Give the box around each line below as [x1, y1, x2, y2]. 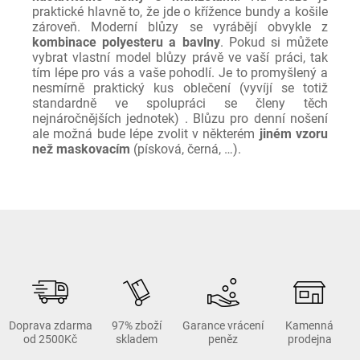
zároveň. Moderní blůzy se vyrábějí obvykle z [32, 18, 328, 35]
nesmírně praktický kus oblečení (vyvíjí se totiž [32, 80, 328, 96]
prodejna [287, 332, 332, 346]
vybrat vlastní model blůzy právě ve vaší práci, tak [32, 49, 328, 65]
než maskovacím [32, 141, 133, 157]
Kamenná [285, 318, 334, 333]
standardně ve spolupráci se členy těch [32, 95, 328, 111]
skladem [116, 332, 158, 346]
